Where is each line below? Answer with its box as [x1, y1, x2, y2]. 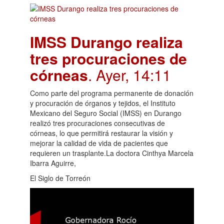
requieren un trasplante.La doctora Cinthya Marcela [30, 148, 193, 158]
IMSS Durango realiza [30, 31, 183, 53]
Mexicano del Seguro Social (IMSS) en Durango [30, 108, 181, 118]
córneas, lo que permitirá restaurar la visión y [30, 128, 173, 138]
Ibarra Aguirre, [30, 158, 76, 168]
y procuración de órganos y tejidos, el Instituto [30, 98, 175, 108]
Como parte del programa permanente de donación [30, 88, 193, 98]
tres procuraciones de [30, 47, 187, 69]
